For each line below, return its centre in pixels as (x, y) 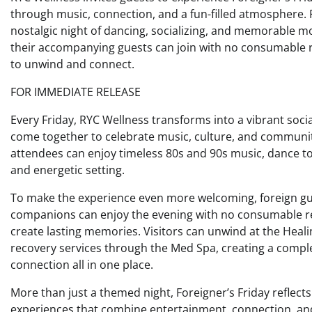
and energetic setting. (68, 170)
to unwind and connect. (72, 64)
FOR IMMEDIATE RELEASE (76, 92)
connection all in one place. (82, 265)
